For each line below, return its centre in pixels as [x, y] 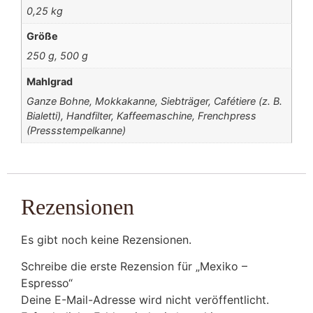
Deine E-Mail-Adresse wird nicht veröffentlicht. [145, 299]
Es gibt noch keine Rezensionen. [106, 239]
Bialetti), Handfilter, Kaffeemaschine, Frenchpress [142, 115]
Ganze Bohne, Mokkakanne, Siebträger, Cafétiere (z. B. [155, 101]
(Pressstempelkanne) [77, 130]
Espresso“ [47, 283]
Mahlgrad [50, 81]
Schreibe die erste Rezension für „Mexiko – [134, 266]
